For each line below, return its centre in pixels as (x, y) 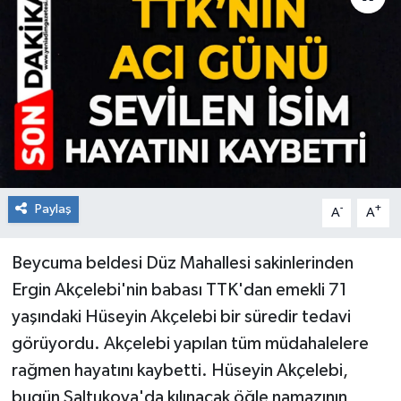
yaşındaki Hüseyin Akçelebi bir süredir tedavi (181, 316)
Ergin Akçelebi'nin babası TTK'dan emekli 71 (179, 290)
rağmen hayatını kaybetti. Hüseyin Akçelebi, (179, 370)
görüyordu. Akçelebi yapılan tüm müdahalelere (190, 343)
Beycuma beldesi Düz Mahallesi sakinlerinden (182, 263)
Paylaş (53, 209)
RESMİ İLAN (90, 32)
